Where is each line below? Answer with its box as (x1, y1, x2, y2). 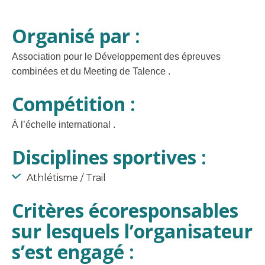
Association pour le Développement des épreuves (12, 51, 221, 62)
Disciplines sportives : (12, 144, 206, 170)
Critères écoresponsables (12, 198, 238, 224)
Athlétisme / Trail (24, 172, 106, 184)
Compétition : (12, 91, 135, 117)
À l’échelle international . (12, 119, 115, 130)
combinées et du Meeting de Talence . (12, 66, 170, 77)
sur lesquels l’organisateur (12, 218, 253, 244)
